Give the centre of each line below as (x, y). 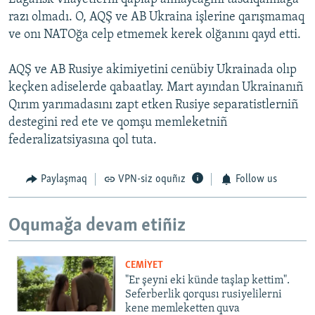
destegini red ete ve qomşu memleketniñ (118, 123)
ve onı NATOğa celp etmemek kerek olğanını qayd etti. (155, 35)
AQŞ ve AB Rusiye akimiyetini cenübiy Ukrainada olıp (153, 70)
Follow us (256, 180)
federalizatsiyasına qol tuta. (83, 141)
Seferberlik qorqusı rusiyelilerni (204, 295)
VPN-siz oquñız (152, 180)
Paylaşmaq (64, 180)
